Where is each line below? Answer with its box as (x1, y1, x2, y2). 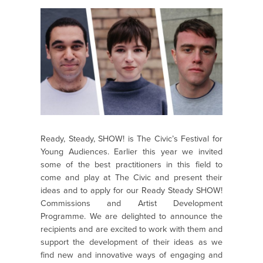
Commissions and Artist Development (41, 198, 222, 209)
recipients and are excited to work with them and (41, 224, 222, 235)
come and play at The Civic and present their (41, 173, 222, 183)
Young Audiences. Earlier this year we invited (41, 147, 222, 157)
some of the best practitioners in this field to (41, 160, 222, 170)
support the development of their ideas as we (41, 237, 222, 248)
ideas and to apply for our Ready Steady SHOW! (41, 186, 222, 196)
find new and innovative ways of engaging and (41, 250, 222, 261)
